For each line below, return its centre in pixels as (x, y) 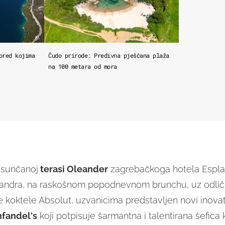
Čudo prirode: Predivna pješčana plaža (109, 55)
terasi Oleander (73, 169)
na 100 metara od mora (83, 67)
